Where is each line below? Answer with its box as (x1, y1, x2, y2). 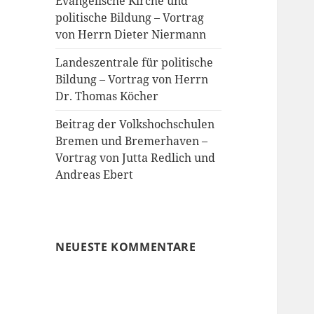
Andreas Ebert (55, 167, 134, 183)
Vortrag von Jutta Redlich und (55, 150, 216, 166)
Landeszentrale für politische (55, 55, 214, 71)
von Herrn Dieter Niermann (55, 27, 207, 43)
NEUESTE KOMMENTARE (55, 239, 196, 255)
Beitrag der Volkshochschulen (55, 116, 215, 132)
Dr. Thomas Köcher (55, 88, 159, 104)
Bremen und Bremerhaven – (55, 133, 208, 149)
